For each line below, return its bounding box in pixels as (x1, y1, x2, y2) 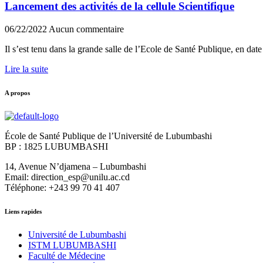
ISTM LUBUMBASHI (28, 240, 116, 250)
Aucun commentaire (49, 23, 124, 34)
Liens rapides (5, 207, 42, 215)
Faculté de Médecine (28, 250, 105, 261)
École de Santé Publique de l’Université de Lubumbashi (5, 130, 212, 141)
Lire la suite (5, 63, 48, 74)
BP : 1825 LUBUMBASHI (5, 141, 108, 151)
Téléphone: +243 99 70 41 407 (5, 182, 120, 193)
